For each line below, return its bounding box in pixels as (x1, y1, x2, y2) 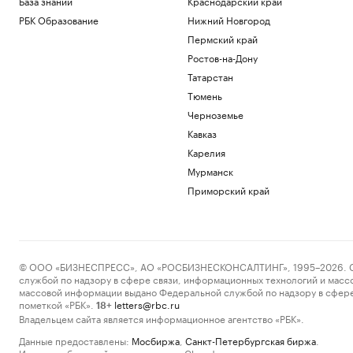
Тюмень (187, 87, 222, 102)
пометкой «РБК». (19, 296, 94, 311)
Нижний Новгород (187, 12, 270, 27)
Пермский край (187, 31, 258, 46)
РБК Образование (19, 12, 98, 27)
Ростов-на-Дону (187, 50, 258, 65)
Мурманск (187, 163, 233, 178)
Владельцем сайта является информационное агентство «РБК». (19, 310, 304, 325)
